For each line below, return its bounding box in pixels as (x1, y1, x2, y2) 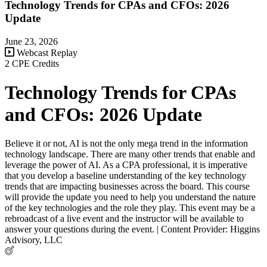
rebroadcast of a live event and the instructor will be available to (5, 213, 244, 224)
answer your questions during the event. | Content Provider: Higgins (5, 224, 260, 235)
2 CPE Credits (5, 58, 59, 69)
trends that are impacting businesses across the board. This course (5, 181, 250, 192)
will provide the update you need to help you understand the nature (5, 192, 256, 203)
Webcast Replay (14, 47, 77, 58)
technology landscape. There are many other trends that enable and (5, 149, 255, 160)
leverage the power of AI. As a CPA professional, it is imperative (5, 160, 247, 170)
